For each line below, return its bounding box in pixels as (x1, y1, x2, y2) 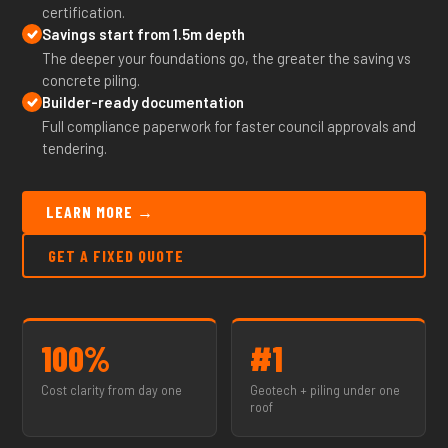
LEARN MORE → (46, 202, 155, 221)
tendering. (42, 139, 108, 157)
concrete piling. (42, 71, 141, 89)
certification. (42, 3, 126, 21)
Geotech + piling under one (250, 383, 400, 397)
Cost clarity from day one (41, 383, 183, 397)
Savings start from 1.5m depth (42, 25, 246, 43)
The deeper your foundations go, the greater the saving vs (42, 49, 412, 67)
